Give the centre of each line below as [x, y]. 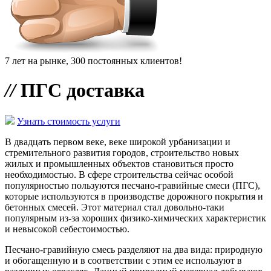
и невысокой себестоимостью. [67, 229]
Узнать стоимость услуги [69, 121]
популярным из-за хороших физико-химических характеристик [135, 218]
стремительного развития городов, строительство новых [122, 152]
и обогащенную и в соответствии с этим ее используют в [123, 260]
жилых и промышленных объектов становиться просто [119, 163]
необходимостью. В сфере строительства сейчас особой [119, 174]
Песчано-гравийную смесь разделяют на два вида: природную [134, 249]
